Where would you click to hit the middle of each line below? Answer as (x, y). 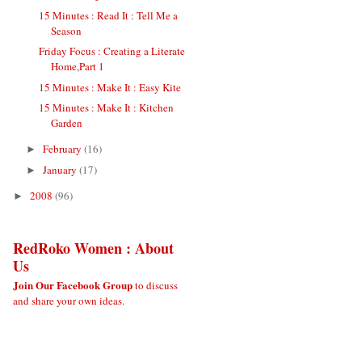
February (63, 149)
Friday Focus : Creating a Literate (112, 51)
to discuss (155, 286)
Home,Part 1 (78, 67)
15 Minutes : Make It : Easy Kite (110, 87)
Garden (67, 123)
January (61, 169)
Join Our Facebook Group (73, 285)
